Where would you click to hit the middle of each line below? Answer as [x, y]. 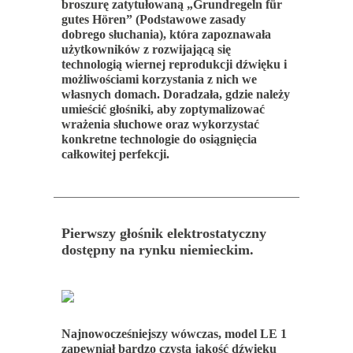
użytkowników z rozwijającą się [146, 49]
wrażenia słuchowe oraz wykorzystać [160, 124]
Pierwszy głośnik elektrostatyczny [163, 233]
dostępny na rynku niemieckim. [157, 249]
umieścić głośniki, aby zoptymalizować [163, 109]
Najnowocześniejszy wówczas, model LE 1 [174, 333]
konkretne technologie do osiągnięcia [159, 139]
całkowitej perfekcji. [115, 154]
